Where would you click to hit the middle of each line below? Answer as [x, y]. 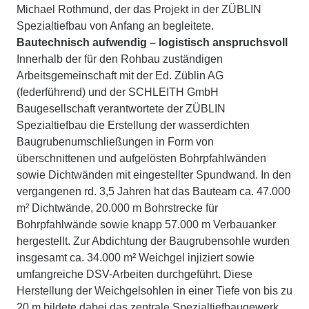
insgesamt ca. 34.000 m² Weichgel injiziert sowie [136, 258]
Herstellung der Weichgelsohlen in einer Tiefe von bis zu [154, 291]
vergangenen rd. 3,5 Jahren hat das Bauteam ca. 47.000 [153, 191]
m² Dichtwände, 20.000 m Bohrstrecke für [117, 208]
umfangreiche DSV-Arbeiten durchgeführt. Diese [134, 274]
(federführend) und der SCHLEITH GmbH [118, 92]
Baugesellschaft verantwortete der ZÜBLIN [121, 109]
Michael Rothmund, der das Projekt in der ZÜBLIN [139, 9]
